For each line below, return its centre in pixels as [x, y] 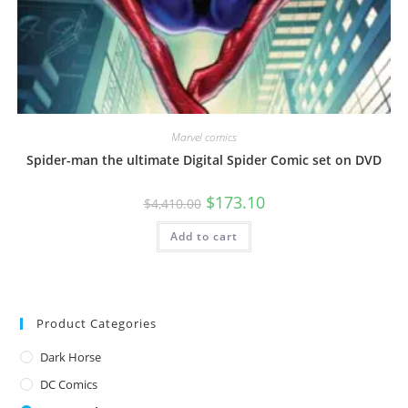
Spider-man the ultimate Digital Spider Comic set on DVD [204, 159]
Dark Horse [71, 357]
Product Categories [97, 324]
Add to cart [204, 236]
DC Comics [69, 385]
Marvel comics [204, 137]
